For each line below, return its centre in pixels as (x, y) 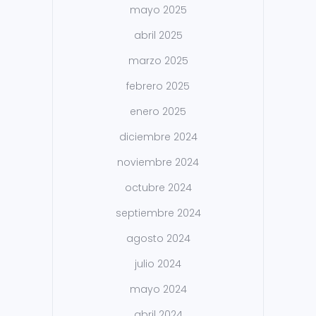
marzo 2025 (158, 61)
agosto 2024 (158, 239)
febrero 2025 (158, 86)
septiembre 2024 (158, 213)
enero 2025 (158, 112)
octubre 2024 (158, 188)
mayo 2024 (158, 290)
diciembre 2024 (158, 137)
